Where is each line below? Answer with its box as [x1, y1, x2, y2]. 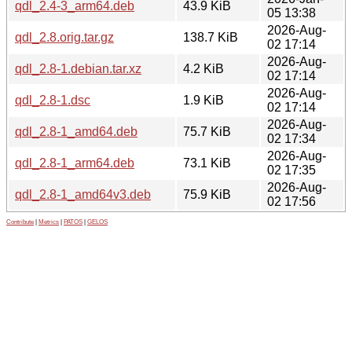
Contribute [6, 218, 34, 225]
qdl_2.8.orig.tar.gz [15, 30, 114, 44]
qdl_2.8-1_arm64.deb [15, 156, 134, 170]
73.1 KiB [183, 156, 231, 170]
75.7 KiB [183, 124, 231, 138]
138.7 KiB [183, 30, 238, 44]
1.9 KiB [183, 93, 224, 107]
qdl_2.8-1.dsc [15, 93, 90, 107]
